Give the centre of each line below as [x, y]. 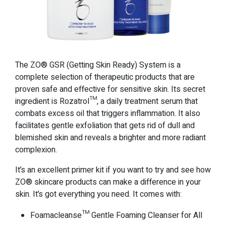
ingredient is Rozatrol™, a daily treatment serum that [106, 102]
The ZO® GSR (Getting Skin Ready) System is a [98, 65]
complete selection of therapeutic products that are [105, 77]
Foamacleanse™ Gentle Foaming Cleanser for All [116, 216]
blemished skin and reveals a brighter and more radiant [110, 138]
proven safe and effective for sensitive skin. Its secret [110, 90]
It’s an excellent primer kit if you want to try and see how [113, 170]
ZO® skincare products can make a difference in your [108, 182]
